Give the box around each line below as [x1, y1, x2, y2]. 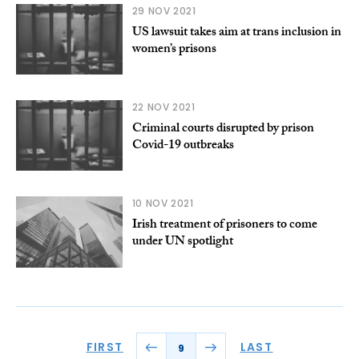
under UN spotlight [131, 232, 233, 254]
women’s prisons [131, 39, 216, 62]
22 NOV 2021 [131, 100, 196, 115]
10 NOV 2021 [131, 196, 194, 211]
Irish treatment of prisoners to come [131, 215, 317, 237]
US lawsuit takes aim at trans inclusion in [131, 22, 341, 45]
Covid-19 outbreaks [131, 135, 234, 158]
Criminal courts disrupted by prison [131, 119, 314, 141]
